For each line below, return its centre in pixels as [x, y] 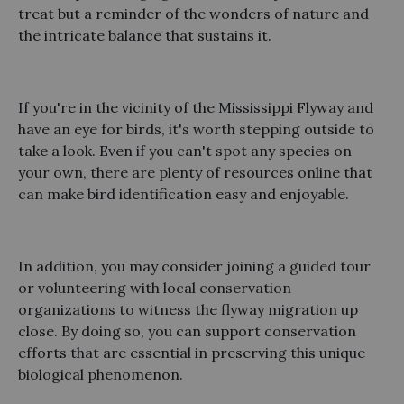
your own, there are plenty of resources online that [195, 172]
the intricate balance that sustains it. [145, 35]
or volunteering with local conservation [155, 287]
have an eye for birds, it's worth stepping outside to [196, 129]
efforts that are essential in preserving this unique [192, 352]
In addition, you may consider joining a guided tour [194, 266]
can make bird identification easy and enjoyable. [184, 193]
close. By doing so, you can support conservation [187, 331]
